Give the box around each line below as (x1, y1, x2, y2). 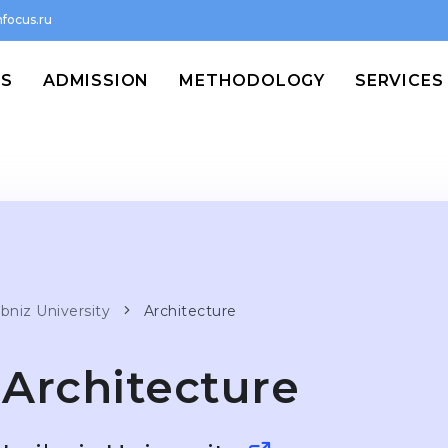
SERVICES (355, 71, 444, 90)
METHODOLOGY (179, 71, 325, 90)
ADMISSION (42, 71, 150, 90)
